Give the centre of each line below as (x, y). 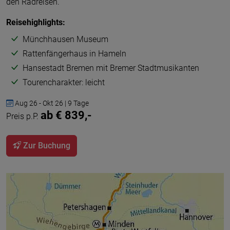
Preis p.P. (23, 116)
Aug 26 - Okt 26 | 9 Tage (51, 103)
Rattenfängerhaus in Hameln (74, 54)
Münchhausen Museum (65, 39)
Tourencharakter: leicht (64, 82)
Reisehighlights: (36, 22)
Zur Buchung (46, 146)
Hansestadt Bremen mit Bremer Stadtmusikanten (111, 68)
